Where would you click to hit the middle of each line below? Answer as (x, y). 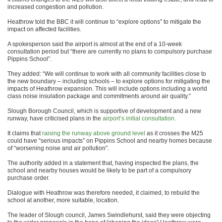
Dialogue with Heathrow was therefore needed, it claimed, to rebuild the (104, 193)
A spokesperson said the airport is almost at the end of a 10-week (95, 44)
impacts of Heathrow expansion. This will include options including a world (107, 88)
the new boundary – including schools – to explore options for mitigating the (109, 81)
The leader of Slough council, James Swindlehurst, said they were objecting (109, 215)
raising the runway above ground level (94, 133)
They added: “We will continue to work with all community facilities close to (107, 74)
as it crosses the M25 (174, 133)
